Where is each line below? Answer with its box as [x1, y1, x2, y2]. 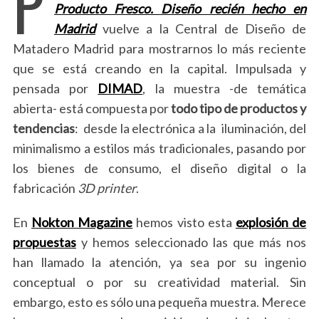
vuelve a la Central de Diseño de [95, 20, 307, 36]
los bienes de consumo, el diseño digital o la [12, 159, 307, 176]
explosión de [235, 214, 307, 230]
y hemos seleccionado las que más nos [75, 234, 307, 250]
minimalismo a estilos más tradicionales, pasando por [12, 140, 307, 156]
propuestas [12, 234, 76, 250]
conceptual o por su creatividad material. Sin [12, 273, 307, 290]
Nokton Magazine [31, 214, 133, 230]
